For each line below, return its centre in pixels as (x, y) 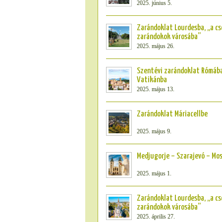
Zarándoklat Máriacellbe (172, 114)
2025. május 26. (156, 46)
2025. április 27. (156, 217)
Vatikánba (152, 80)
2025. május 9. (154, 131)
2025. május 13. (156, 89)
